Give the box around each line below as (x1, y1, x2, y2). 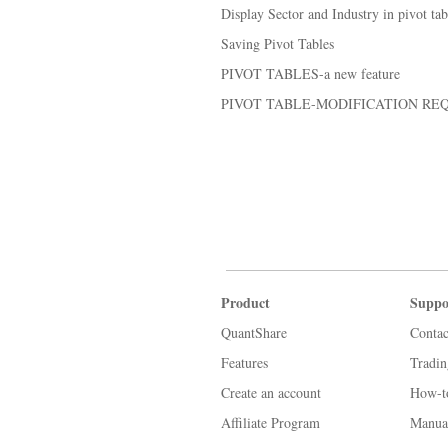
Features (221, 353, 268, 372)
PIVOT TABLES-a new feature (221, 64, 400, 83)
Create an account (221, 383, 321, 402)
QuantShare (221, 323, 287, 342)
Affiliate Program (221, 413, 320, 432)
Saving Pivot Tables (221, 34, 334, 53)
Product (221, 292, 270, 313)
